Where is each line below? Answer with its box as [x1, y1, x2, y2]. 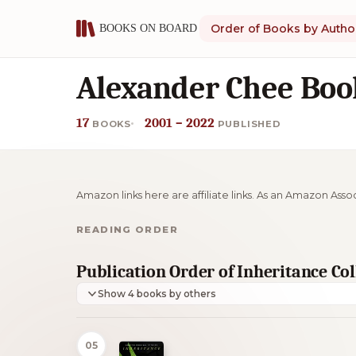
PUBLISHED [217, 118, 281, 130]
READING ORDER [76, 223, 178, 235]
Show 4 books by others [137, 287, 217, 300]
